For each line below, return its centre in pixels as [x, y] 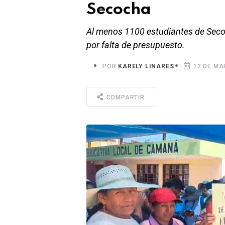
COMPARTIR [124, 97]
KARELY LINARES [146, 66]
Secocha [119, 10]
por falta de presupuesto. [136, 45]
